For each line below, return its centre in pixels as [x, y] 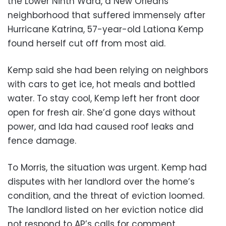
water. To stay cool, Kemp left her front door [104, 98]
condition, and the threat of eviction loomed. [106, 195]
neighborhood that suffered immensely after [106, 15]
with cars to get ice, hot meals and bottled [101, 84]
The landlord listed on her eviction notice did [105, 210]
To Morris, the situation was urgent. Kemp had [107, 167]
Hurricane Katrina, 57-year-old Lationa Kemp [105, 29]
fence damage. [42, 140]
